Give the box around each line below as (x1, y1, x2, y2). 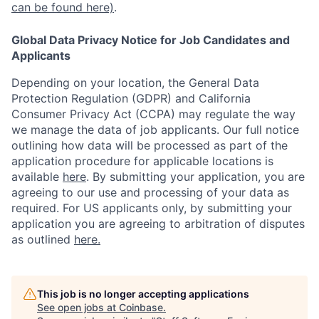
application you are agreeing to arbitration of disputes (11, 216, 305, 231)
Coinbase (119, 301, 163, 314)
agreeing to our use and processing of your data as (11, 185, 289, 200)
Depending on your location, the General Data (11, 75, 259, 90)
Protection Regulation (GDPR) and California (11, 91, 251, 106)
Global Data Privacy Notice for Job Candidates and (11, 33, 290, 48)
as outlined (11, 232, 74, 247)
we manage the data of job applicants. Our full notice (11, 122, 299, 137)
